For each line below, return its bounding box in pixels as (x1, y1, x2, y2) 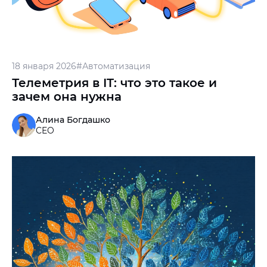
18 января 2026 (12, 60, 76, 72)
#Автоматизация (76, 60, 150, 72)
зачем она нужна (12, 89, 122, 104)
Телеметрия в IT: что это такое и (12, 75, 217, 90)
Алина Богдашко (36, 114, 110, 125)
